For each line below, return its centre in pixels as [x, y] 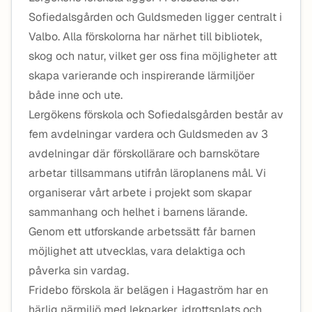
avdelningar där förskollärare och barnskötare [144, 154]
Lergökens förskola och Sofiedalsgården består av [156, 115]
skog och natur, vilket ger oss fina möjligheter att [153, 56]
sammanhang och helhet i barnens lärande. [138, 212]
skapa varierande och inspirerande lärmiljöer [142, 76]
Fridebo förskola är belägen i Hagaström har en [148, 290]
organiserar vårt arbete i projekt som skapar [140, 193]
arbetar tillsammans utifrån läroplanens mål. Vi [147, 173]
